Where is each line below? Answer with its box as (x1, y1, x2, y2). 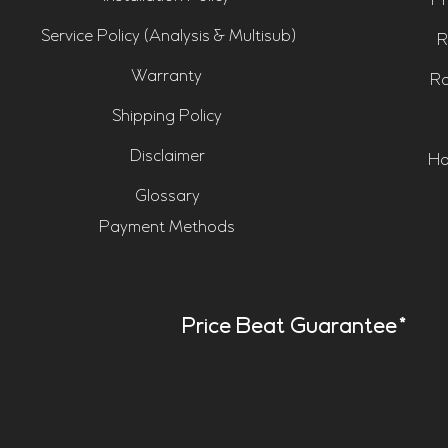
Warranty (131, 66, 202, 87)
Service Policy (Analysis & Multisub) (40, 26, 296, 47)
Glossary (135, 186, 200, 207)
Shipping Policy (111, 106, 222, 127)
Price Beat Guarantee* (182, 312, 407, 342)
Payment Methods (98, 217, 235, 238)
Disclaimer (130, 146, 205, 167)
